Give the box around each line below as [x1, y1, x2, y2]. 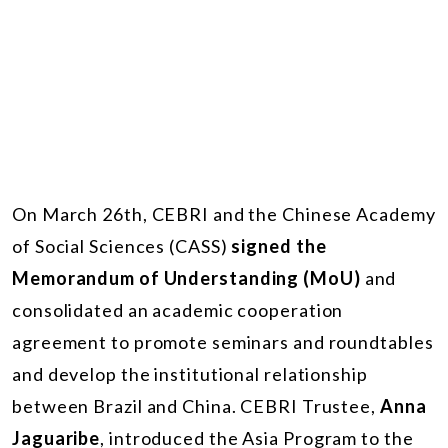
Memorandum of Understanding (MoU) [12, 266, 361, 289]
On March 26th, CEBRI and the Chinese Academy [12, 202, 436, 225]
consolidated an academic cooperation [12, 298, 344, 321]
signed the [231, 234, 327, 257]
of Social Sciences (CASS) [12, 234, 232, 257]
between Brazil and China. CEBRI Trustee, [12, 394, 380, 417]
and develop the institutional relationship [12, 362, 368, 385]
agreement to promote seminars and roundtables [12, 330, 434, 353]
